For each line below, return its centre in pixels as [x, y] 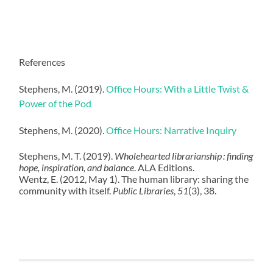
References [42, 62]
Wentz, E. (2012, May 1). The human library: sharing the [134, 179]
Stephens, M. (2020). [63, 130]
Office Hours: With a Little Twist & [178, 89]
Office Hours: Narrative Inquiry [172, 130]
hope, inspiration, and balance [77, 168]
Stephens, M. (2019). [63, 89]
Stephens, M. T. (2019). [67, 156]
